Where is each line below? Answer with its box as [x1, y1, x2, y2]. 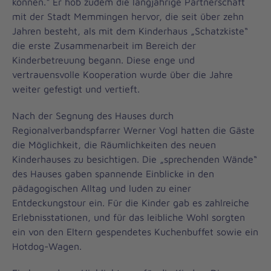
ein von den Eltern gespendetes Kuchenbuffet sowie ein [12, 226, 258, 237]
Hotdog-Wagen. [12, 241, 82, 252]
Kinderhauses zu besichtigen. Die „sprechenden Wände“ [12, 154, 257, 165]
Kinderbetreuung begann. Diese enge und [12, 54, 195, 65]
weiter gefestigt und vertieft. [12, 83, 140, 94]
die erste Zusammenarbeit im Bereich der [12, 40, 196, 51]
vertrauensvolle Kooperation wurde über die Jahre [12, 69, 233, 80]
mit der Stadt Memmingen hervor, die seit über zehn [12, 11, 244, 22]
